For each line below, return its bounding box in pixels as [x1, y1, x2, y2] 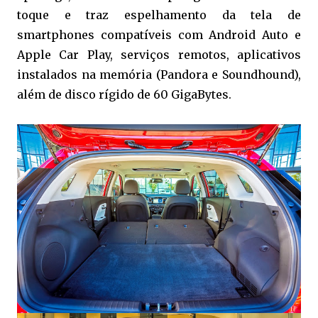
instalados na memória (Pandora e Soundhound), [17, 67, 301, 82]
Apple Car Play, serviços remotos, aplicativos [17, 47, 301, 62]
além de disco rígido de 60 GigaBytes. [17, 87, 231, 102]
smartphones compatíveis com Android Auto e [17, 27, 301, 42]
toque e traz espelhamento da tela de [17, 7, 301, 22]
